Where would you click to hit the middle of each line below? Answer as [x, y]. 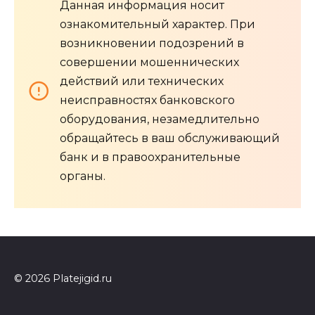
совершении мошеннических [149, 62]
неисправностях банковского [147, 100]
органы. [83, 176]
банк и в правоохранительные [150, 157]
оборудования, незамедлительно [160, 119]
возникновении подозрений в [152, 43]
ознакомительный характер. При [157, 24]
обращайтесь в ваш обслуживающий [170, 138]
